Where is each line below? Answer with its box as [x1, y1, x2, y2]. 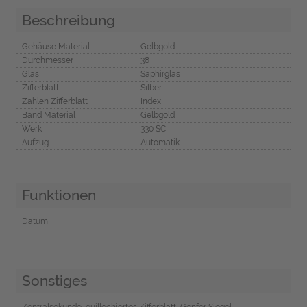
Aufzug [21, 138, 49, 148]
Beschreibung [21, 11, 115, 29]
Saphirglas [140, 69, 180, 79]
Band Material [21, 110, 75, 121]
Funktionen [21, 186, 96, 204]
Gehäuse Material [21, 42, 90, 52]
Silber [140, 83, 162, 93]
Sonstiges [21, 271, 87, 289]
